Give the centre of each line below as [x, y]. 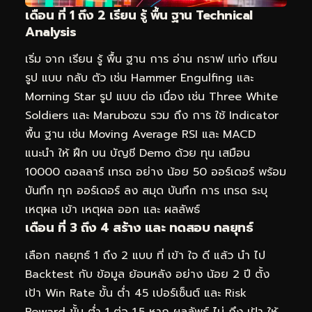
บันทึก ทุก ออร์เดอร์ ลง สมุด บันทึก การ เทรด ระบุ [146, 191]
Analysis [50, 32]
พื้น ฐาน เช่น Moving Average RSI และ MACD [140, 135]
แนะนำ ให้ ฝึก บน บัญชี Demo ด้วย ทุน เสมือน [138, 154]
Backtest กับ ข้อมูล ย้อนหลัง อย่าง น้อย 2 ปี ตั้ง [147, 274]
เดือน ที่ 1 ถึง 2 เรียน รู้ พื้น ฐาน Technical [139, 15]
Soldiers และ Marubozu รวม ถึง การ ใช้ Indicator [152, 116]
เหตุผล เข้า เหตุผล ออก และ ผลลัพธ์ [112, 210]
